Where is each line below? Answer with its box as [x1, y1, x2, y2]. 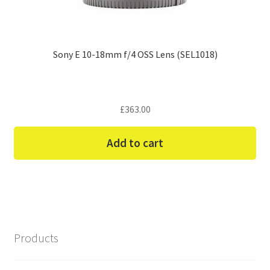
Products [13, 230, 58, 246]
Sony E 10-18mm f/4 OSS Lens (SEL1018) [52, 48, 218, 60]
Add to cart [107, 136, 163, 151]
